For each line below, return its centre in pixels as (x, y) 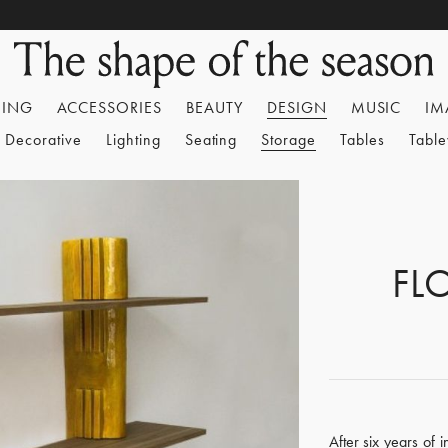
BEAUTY (214, 107)
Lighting (133, 139)
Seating (211, 139)
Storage (289, 139)
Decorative (43, 139)
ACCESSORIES (109, 107)
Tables (362, 139)
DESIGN (296, 107)
